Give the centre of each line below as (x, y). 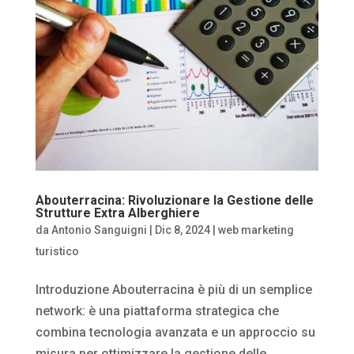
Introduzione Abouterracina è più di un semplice (173, 290)
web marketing (256, 230)
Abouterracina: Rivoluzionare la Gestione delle (174, 201)
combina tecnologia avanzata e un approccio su (175, 333)
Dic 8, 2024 (182, 230)
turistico (57, 252)
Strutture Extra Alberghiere (117, 213)
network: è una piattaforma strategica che (157, 311)
